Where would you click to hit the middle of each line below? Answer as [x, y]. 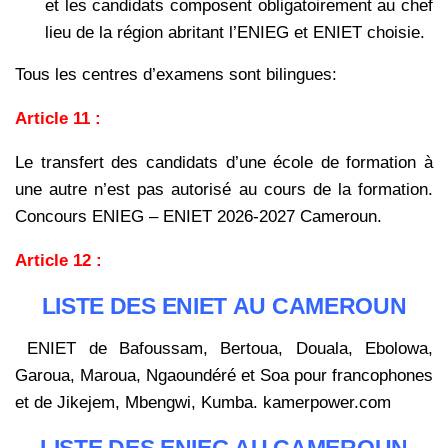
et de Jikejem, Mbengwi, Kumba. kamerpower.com [203, 403]
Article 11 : [58, 119]
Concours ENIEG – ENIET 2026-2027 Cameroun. [198, 217]
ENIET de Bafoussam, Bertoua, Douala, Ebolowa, [224, 349]
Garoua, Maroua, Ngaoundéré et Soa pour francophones [224, 376]
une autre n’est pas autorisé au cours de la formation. [224, 190]
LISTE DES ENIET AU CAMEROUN [224, 306]
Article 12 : [58, 261]
